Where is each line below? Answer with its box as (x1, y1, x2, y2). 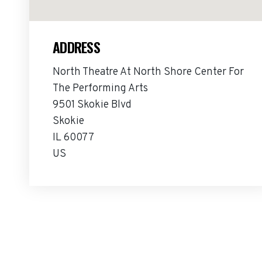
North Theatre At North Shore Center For (53, 65, 244, 79)
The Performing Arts (53, 82, 148, 95)
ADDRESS (53, 36, 100, 57)
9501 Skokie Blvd (53, 98, 132, 112)
